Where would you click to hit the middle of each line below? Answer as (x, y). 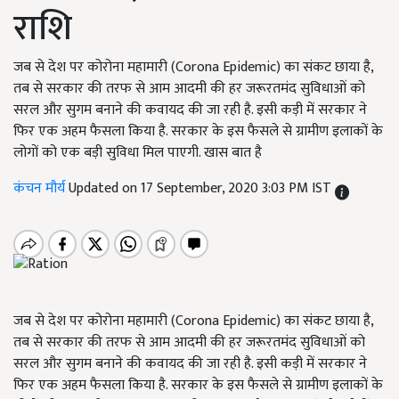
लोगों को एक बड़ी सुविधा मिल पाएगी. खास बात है (138, 153)
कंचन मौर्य (41, 188)
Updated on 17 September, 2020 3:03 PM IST (202, 188)
